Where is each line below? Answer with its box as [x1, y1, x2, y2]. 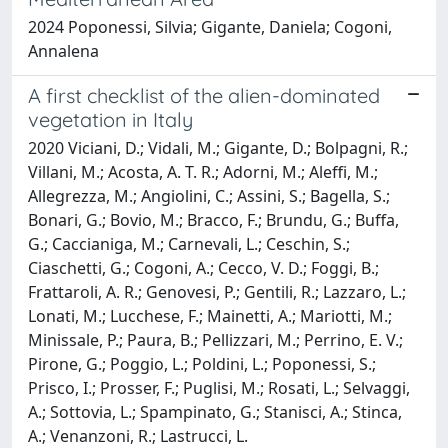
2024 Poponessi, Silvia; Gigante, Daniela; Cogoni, [28, 15, 392, 38]
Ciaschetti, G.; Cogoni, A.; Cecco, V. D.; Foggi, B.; [28, 256, 379, 279]
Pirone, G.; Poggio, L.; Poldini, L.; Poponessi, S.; [28, 352, 376, 375]
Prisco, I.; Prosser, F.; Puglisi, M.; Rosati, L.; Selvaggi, [28, 376, 410, 399]
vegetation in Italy [28, 106, 193, 132]
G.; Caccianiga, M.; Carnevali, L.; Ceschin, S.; [28, 232, 350, 255]
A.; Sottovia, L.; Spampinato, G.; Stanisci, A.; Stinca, [28, 400, 402, 423]
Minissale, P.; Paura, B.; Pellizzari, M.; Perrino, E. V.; [28, 328, 403, 351]
